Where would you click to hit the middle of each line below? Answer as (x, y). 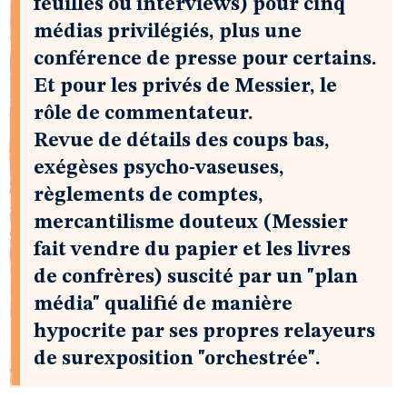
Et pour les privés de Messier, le (185, 86)
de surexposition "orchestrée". (177, 359)
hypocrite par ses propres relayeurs (204, 332)
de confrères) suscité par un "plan (196, 277)
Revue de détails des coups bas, (182, 141)
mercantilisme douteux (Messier (191, 223)
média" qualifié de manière (163, 304)
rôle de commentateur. (144, 114)
